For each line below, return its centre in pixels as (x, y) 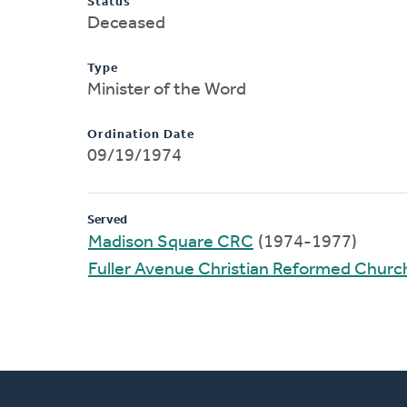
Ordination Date (141, 134)
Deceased (126, 23)
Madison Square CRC (171, 242)
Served (107, 220)
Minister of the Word (167, 89)
